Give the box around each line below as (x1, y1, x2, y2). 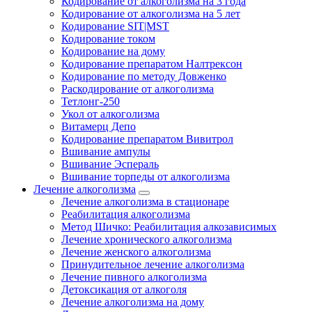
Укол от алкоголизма (61, 108, 159, 120)
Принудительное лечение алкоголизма (61, 258, 244, 270)
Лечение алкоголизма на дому (61, 296, 204, 308)
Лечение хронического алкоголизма (61, 233, 232, 245)
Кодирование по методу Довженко (61, 70, 226, 82)
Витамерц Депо (61, 120, 136, 132)
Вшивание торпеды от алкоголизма (61, 171, 230, 182)
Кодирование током (61, 33, 155, 45)
